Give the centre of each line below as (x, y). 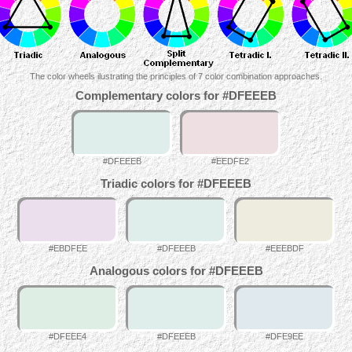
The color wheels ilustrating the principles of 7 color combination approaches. (176, 76)
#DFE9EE (284, 336)
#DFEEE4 (68, 336)
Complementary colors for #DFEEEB (176, 96)
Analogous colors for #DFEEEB (176, 271)
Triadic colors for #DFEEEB (176, 183)
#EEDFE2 (230, 161)
